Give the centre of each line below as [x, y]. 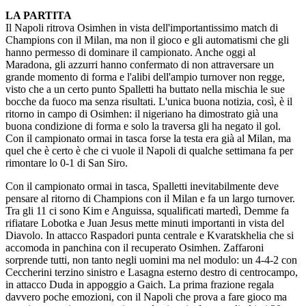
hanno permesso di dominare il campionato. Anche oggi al [130, 52]
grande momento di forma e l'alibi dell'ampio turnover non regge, [145, 77]
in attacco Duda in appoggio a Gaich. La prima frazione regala [140, 284]
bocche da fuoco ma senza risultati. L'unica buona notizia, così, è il [149, 101]
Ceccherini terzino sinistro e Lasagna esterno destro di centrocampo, [152, 272]
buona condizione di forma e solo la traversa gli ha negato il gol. [143, 126]
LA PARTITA [39, 15]
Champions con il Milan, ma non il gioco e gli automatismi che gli [147, 40]
